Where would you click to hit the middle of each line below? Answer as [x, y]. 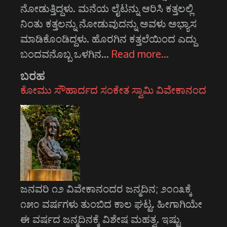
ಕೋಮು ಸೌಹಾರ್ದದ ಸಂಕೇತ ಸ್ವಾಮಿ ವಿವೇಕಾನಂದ [113, 90]
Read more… [140, 54]
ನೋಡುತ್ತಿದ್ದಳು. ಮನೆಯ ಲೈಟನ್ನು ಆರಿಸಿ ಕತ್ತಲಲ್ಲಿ [107, 8]
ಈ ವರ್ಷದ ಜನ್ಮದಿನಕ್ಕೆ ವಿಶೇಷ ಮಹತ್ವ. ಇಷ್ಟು [100, 219]
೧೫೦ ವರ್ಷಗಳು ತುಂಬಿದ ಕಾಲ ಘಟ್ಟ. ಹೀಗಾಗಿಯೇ [111, 204]
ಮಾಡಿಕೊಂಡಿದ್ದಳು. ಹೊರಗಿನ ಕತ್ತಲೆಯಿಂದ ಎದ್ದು [108, 39]
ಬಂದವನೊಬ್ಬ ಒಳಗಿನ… [66, 54]
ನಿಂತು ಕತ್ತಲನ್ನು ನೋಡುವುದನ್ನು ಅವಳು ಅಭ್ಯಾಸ [108, 24]
